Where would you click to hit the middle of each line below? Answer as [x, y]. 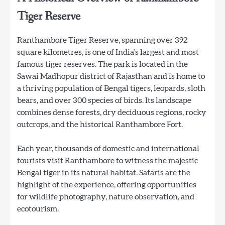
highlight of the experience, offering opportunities [107, 185]
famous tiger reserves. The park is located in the [102, 64]
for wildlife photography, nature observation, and [106, 197]
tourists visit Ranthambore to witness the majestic [107, 160]
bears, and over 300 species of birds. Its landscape [104, 100]
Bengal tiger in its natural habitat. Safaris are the [104, 173]
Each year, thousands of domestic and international [108, 148]
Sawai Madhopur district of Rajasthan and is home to [111, 76]
